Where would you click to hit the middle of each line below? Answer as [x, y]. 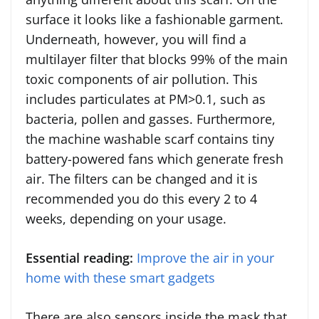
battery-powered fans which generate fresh [155, 158]
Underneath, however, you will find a [136, 39]
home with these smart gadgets [120, 277]
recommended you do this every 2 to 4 [141, 198]
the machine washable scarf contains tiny [150, 138]
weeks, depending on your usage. [126, 218]
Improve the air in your [205, 257]
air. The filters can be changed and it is [142, 178]
